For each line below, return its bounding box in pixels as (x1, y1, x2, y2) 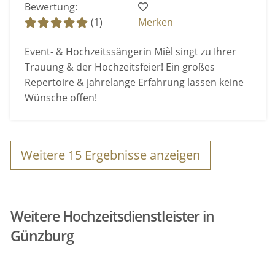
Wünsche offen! (24, 91, 97, 105)
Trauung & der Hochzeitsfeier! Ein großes (24, 60, 215, 74)
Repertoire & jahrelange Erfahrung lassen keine (24, 76, 244, 90)
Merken (138, 15, 174, 29)
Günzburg (10, 227, 74, 246)
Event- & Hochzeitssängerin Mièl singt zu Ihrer (24, 45, 236, 59)
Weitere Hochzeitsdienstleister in (10, 207, 215, 227)
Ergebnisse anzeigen (82, 147, 201, 164)
